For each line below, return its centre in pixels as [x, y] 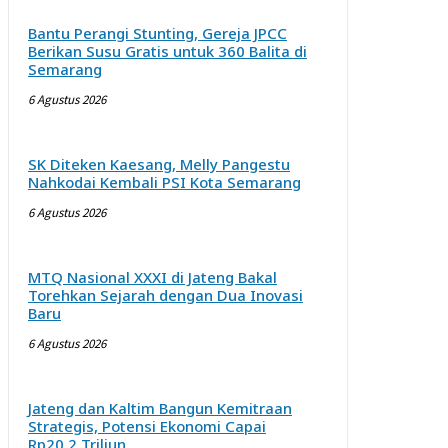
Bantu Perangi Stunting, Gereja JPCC [157, 33]
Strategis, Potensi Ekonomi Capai [147, 426]
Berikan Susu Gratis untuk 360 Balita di [167, 51]
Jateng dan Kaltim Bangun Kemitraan [160, 408]
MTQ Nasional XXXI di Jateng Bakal [152, 277]
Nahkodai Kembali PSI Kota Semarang [164, 182]
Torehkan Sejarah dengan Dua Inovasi [165, 295]
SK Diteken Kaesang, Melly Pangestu [159, 164]
